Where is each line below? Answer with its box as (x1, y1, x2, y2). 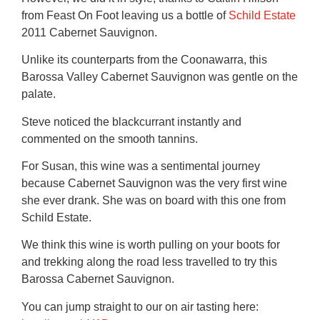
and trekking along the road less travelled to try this (21, 256, 278, 269)
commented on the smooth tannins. (21, 132, 199, 145)
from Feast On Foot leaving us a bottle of (21, 9, 229, 21)
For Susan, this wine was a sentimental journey (21, 160, 261, 173)
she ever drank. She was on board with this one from (21, 194, 286, 207)
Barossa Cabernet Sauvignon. (21, 273, 175, 286)
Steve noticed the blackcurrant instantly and (21, 115, 242, 128)
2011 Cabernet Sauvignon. (21, 26, 158, 39)
